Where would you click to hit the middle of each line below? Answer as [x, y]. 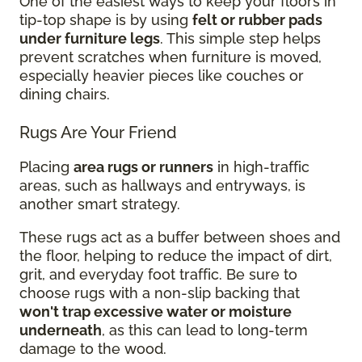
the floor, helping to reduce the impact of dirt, [176, 256]
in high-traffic [261, 167]
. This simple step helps [240, 38]
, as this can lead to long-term [205, 330]
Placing [46, 167]
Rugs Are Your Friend [98, 133]
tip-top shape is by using [106, 20]
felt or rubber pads [257, 20]
